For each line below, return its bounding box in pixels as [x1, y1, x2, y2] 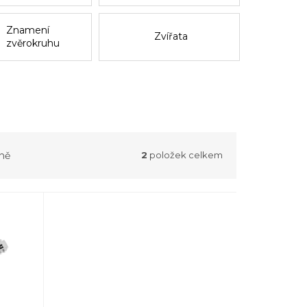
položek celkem [147, 149, 223, 161]
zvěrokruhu [6, 36, 60, 49]
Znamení [6, 23, 50, 36]
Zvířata [153, 30, 188, 43]
